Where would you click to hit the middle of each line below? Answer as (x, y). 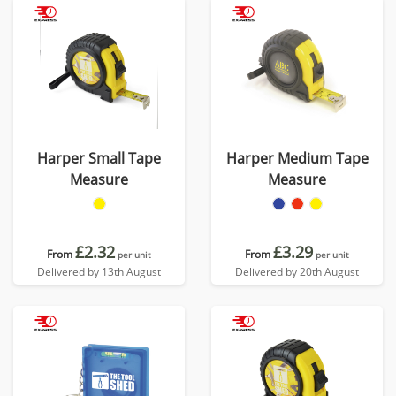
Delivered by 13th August (99, 272)
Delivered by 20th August (297, 272)
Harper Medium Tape (297, 158)
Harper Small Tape (99, 158)
